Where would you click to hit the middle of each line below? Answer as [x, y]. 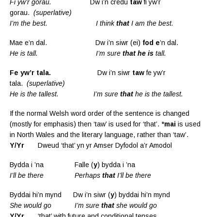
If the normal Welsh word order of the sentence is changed [100, 113]
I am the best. [152, 23]
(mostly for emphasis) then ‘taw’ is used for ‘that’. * [87, 124]
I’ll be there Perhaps [56, 175]
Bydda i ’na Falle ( [52, 164]
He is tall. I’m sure [66, 53]
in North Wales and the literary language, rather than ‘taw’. [99, 134]
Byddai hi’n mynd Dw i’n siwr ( [60, 194]
